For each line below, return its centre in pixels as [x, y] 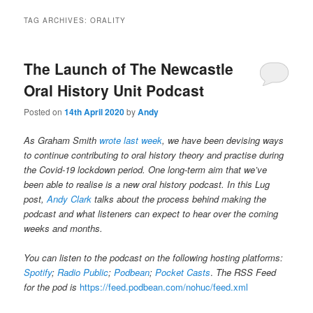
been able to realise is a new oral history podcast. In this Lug [147, 184]
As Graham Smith [62, 140]
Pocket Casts [183, 272]
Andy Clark [70, 198]
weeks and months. [64, 228]
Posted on [44, 111]
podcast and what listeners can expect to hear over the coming [151, 213]
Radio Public [83, 272]
